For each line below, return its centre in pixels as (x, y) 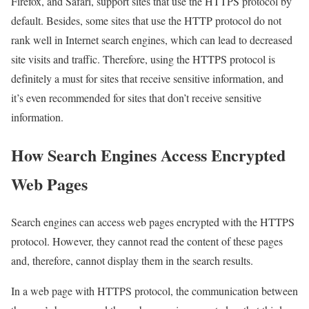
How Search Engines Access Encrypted (148, 155)
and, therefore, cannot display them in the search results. (132, 260)
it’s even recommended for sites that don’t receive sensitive (136, 98)
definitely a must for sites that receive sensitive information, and (147, 79)
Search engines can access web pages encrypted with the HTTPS (153, 221)
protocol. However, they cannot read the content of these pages (147, 241)
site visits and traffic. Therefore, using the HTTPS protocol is (143, 59)
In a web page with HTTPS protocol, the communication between (154, 290)
